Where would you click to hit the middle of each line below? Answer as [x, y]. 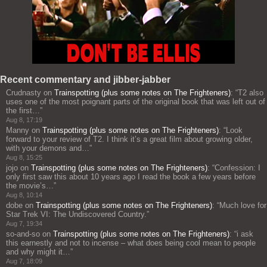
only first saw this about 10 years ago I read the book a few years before [131, 177]
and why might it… [38, 252]
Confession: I [237, 168]
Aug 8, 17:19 [24, 120]
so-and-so [23, 234]
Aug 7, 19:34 [24, 224]
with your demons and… [48, 148]
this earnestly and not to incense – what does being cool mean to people [131, 243]
